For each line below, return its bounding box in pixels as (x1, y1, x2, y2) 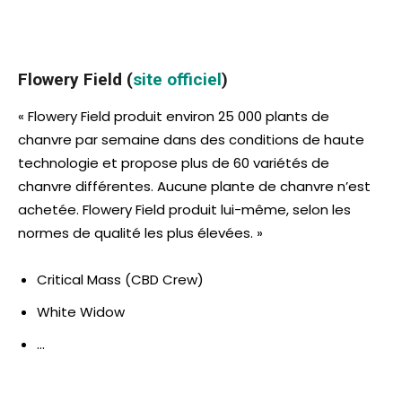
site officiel (133, 68, 222, 90)
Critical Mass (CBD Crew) (37, 269, 204, 289)
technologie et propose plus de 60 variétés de (18, 153, 329, 172)
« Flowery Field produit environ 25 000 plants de (18, 106, 329, 126)
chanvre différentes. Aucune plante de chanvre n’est (18, 176, 371, 196)
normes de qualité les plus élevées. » (18, 223, 263, 242)
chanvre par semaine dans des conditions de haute (18, 129, 364, 149)
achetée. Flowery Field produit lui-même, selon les (18, 199, 351, 219)
